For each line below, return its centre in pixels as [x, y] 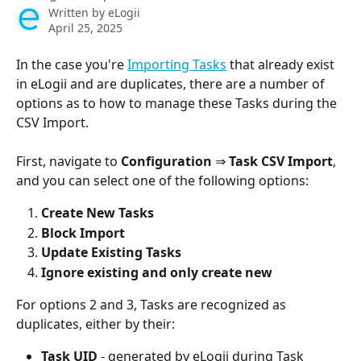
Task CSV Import [279, 162]
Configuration [168, 162]
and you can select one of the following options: [164, 181]
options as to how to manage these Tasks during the [178, 103]
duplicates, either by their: [95, 324]
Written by [78, 12]
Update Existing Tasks [113, 253]
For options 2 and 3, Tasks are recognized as [153, 305]
